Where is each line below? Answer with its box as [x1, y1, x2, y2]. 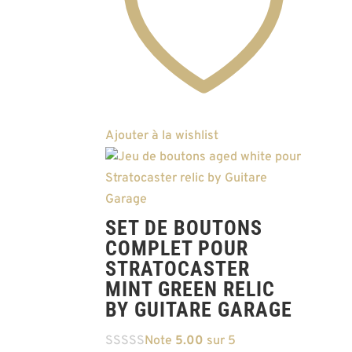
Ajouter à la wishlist [105, 128, 219, 145]
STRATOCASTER [105, 257, 251, 281]
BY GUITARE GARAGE [105, 298, 293, 322]
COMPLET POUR [105, 236, 249, 261]
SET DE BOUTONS [105, 216, 263, 240]
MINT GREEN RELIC [105, 277, 276, 302]
